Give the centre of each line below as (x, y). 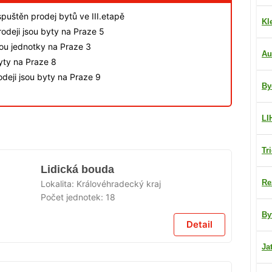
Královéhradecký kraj (119, 184)
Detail (199, 225)
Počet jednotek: (73, 197)
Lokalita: (59, 184)
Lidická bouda (78, 170)
